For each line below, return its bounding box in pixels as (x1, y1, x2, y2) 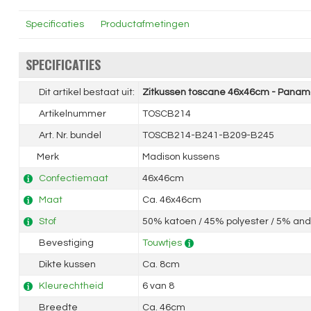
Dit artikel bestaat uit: (36, 87, 135, 97)
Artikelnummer (36, 109, 106, 119)
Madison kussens (142, 152, 219, 162)
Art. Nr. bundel (36, 131, 101, 140)
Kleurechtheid (38, 281, 103, 291)
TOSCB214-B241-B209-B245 (142, 131, 274, 140)
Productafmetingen (100, 19, 190, 29)
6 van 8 (142, 281, 174, 291)
